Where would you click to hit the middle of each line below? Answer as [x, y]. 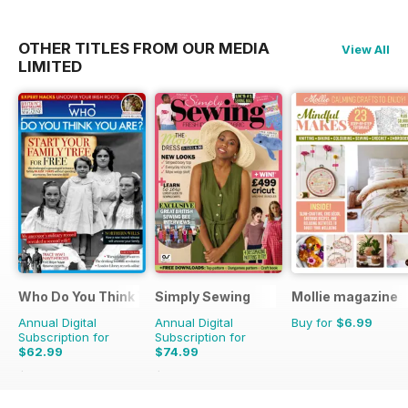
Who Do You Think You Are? [107, 296]
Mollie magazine [345, 296]
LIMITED [50, 66]
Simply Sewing [203, 296]
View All [366, 49]
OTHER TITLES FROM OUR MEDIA [144, 48]
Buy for [314, 322]
